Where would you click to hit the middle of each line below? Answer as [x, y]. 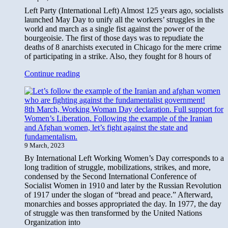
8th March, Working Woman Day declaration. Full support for [124, 109]
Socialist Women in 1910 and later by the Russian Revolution [123, 185]
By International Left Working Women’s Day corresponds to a [124, 158]
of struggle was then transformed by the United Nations [113, 213]
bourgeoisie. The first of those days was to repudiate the [114, 38]
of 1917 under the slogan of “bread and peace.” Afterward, [119, 194]
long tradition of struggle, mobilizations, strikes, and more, [118, 167]
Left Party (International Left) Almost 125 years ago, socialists [124, 10]
